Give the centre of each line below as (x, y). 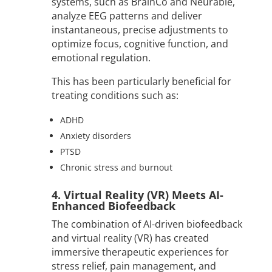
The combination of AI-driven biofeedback (147, 224)
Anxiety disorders (95, 136)
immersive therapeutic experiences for (140, 252)
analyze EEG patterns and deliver (127, 16)
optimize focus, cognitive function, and (140, 44)
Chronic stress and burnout (116, 168)
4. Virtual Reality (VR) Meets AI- (137, 195)
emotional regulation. (101, 58)
